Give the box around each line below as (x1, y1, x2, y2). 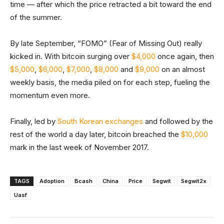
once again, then (155, 51, 214, 61)
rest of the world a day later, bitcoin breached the (10, 129, 181, 139)
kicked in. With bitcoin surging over (10, 51, 129, 61)
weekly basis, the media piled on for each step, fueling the (10, 77, 210, 87)
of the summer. (10, 12, 62, 22)
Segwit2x (181, 177, 206, 185)
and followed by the (143, 116, 213, 126)
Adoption (39, 177, 64, 185)
